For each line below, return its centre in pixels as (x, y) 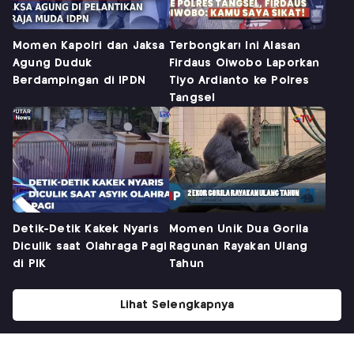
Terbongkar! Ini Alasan (235, 46)
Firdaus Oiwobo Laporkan (245, 64)
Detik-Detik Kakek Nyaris (86, 230)
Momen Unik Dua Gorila (239, 230)
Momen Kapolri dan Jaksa (89, 46)
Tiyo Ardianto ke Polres (239, 81)
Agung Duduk (53, 64)
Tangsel (192, 98)
